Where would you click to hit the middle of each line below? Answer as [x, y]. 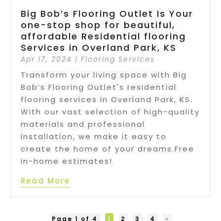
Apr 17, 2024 [47, 59]
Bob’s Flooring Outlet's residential [99, 87]
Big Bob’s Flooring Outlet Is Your [107, 14]
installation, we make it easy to [94, 137]
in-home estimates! [67, 161]
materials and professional [83, 124]
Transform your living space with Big [104, 75]
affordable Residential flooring [104, 37]
